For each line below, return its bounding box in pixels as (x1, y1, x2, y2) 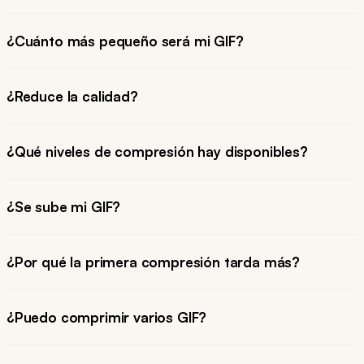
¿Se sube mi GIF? (6, 198, 121, 216)
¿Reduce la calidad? (6, 88, 138, 106)
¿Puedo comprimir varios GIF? (6, 309, 207, 327)
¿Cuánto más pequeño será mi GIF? (6, 32, 244, 50)
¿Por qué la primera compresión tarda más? (6, 253, 301, 271)
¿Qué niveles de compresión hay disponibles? (6, 143, 308, 161)
